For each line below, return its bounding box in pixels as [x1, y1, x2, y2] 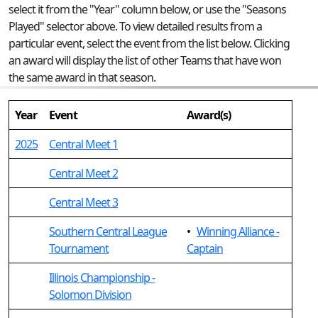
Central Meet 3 [49, 194, 118, 210]
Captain [187, 241, 223, 256]
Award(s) [187, 107, 231, 123]
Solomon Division [49, 287, 131, 302]
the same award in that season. [9, 70, 155, 85]
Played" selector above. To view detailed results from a [9, 18, 262, 34]
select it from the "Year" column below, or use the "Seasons [9, 1, 286, 17]
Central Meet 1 [49, 136, 118, 152]
